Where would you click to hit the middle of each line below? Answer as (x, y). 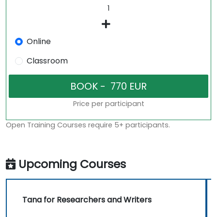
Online (39, 42)
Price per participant (108, 104)
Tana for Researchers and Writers (87, 200)
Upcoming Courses (72, 164)
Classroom (47, 61)
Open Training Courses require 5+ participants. (88, 125)
